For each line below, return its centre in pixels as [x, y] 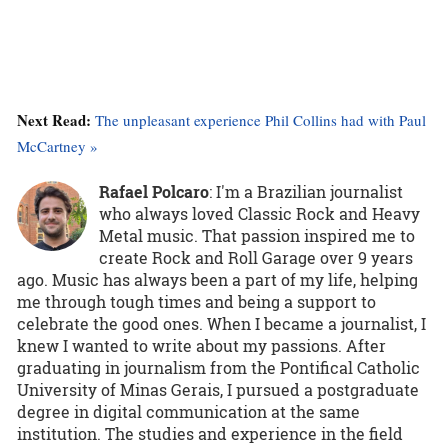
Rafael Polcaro [154, 191]
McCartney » [57, 145]
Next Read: [56, 119]
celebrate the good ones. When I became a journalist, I [221, 323]
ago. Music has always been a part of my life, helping [217, 279]
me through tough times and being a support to [196, 301]
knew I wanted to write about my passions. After [201, 345]
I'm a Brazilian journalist [309, 191]
